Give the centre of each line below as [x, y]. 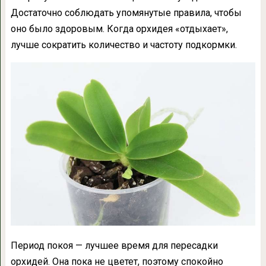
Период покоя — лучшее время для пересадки [114, 246]
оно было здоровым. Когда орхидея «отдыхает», [119, 29]
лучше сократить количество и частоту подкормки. [123, 45]
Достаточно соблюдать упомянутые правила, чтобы [126, 13]
